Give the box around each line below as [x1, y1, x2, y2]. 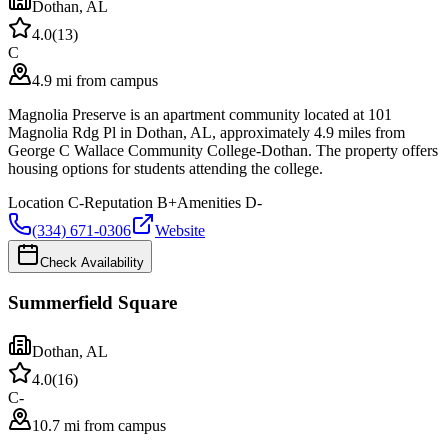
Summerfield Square [8, 291, 177, 313]
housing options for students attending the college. [8, 160, 323, 178]
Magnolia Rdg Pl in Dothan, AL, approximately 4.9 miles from [8, 124, 405, 142]
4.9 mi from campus [32, 72, 158, 90]
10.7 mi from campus [32, 416, 166, 434]
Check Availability [40, 255, 144, 271]
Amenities [177, 194, 241, 212]
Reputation [84, 194, 153, 212]
